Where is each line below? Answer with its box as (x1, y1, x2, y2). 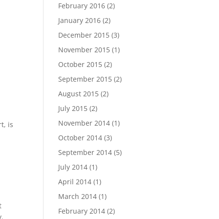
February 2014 (58, 206, 106, 216)
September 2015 (58, 74, 112, 84)
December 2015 (58, 30, 110, 40)
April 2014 (58, 177, 92, 186)
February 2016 (58, 1, 106, 10)
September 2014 (58, 148, 112, 157)
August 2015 (58, 89, 99, 98)
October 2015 (58, 60, 103, 69)
